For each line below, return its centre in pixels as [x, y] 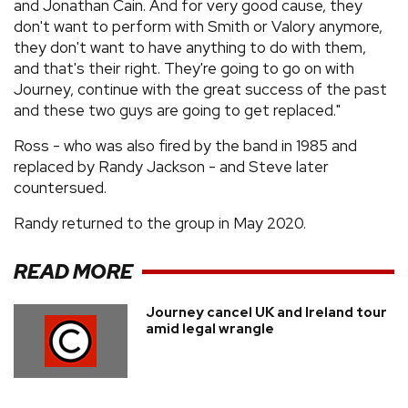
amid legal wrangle [210, 329]
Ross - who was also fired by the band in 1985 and [185, 146]
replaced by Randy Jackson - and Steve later [171, 167]
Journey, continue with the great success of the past [200, 89]
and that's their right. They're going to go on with [184, 68]
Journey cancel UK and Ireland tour [266, 312]
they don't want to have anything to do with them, [190, 47]
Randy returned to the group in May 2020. [160, 223]
